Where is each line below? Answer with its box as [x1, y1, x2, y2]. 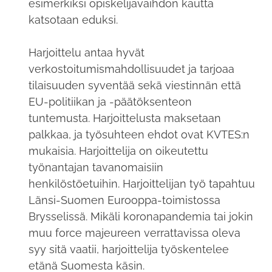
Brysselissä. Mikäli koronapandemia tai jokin [28, 210, 253, 223]
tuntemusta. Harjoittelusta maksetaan [28, 112, 221, 125]
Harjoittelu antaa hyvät [28, 46, 144, 59]
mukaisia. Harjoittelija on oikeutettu [28, 144, 208, 158]
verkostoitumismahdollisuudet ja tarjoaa [28, 63, 234, 76]
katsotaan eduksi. [28, 13, 118, 27]
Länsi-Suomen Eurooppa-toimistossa [28, 194, 220, 207]
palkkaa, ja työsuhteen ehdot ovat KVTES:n [28, 128, 250, 141]
